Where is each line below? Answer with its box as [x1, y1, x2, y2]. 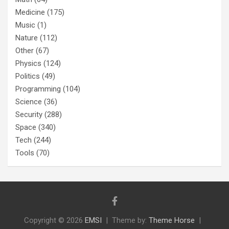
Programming [15, 84, 61, 94]
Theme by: [112, 215, 149, 225]
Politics [15, 71, 40, 81]
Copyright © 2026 [24, 215, 85, 225]
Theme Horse [149, 215, 195, 225]
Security [15, 109, 42, 119]
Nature [15, 33, 38, 42]
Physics [15, 58, 41, 68]
